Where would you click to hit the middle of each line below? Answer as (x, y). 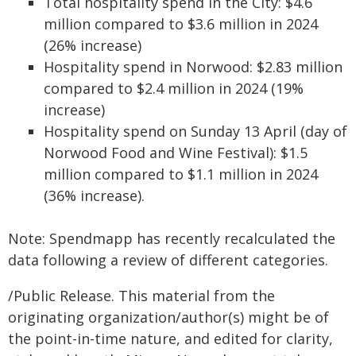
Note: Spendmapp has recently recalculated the (172, 238)
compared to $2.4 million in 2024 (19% (174, 88)
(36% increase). (94, 195)
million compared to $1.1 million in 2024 (181, 174)
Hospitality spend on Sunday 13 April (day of (195, 131)
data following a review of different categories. (168, 260)
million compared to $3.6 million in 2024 (181, 24)
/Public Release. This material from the (141, 296)
